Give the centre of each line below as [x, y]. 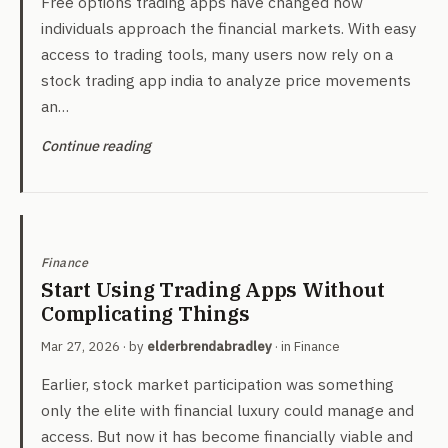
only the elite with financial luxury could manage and [227, 410]
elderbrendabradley [209, 346]
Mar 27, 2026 [80, 346]
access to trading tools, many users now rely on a [217, 54]
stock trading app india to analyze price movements [226, 80]
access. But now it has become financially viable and [227, 436]
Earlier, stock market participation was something [217, 384]
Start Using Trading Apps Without [213, 289]
